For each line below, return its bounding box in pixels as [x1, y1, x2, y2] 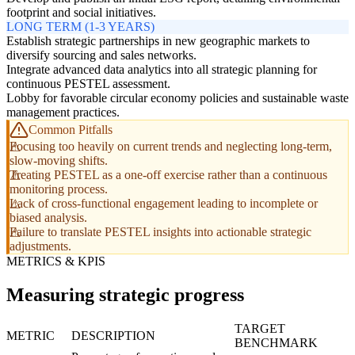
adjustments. [10, 239, 71, 253]
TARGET [235, 321, 285, 335]
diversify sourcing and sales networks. [6, 48, 197, 62]
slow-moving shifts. [10, 153, 108, 167]
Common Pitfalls [29, 122, 113, 136]
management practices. [6, 105, 120, 119]
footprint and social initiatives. [6, 5, 156, 19]
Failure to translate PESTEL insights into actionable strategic [10, 224, 311, 239]
